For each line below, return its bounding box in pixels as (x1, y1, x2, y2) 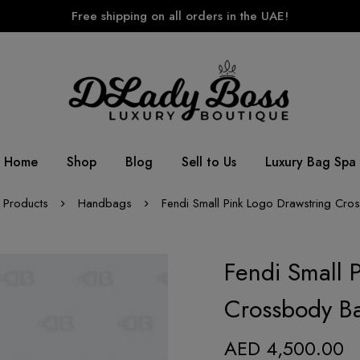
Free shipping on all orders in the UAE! (72, 7, 288, 25)
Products (3, 194, 48, 212)
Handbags (78, 194, 132, 212)
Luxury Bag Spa (265, 152, 356, 171)
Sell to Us (182, 152, 236, 171)
